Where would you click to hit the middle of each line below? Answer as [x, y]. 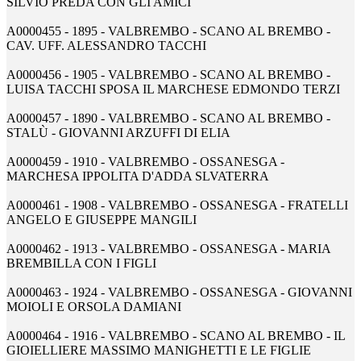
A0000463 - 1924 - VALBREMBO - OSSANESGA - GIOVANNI [179, 293]
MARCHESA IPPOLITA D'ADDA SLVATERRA [138, 176]
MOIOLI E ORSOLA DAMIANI [94, 307]
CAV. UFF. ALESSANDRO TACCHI [106, 46]
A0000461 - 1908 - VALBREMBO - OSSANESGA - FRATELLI [177, 205]
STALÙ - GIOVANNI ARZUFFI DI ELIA [118, 133]
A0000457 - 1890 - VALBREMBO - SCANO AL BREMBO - [168, 118]
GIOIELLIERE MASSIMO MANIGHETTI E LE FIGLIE [159, 351]
